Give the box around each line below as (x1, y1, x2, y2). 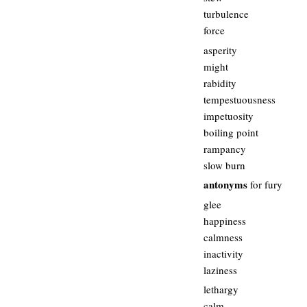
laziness (204, 262, 237, 277)
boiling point (204, 125, 258, 139)
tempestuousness (204, 92, 275, 106)
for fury (247, 177, 282, 191)
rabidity (204, 75, 236, 90)
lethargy (204, 282, 238, 296)
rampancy (204, 141, 246, 156)
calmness (204, 230, 243, 244)
